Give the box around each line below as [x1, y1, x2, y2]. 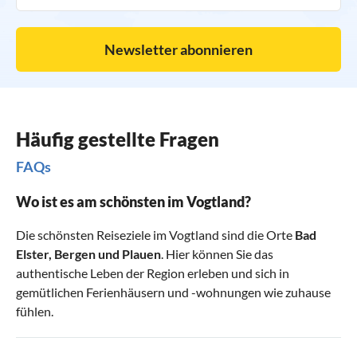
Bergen [54, 246, 96, 262]
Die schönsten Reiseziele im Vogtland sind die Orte [16, 227, 295, 243]
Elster [16, 246, 49, 262]
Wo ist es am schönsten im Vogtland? [16, 193, 251, 211]
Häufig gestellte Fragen [16, 127, 219, 151]
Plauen [122, 246, 161, 262]
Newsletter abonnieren [104, 41, 253, 59]
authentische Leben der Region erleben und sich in [16, 265, 289, 281]
